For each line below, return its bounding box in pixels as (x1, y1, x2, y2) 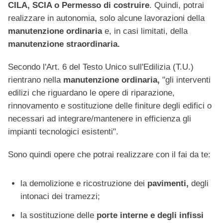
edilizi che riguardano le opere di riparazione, (8, 88, 175, 98)
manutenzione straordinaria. (8, 39, 120, 49)
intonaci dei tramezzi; (20, 192, 100, 202)
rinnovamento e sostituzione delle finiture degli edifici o (8, 101, 212, 111)
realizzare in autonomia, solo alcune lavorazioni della (8, 13, 205, 23)
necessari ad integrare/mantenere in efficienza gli (8, 114, 191, 124)
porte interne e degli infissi (94, 211, 204, 221)
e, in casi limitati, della (105, 26, 188, 36)
